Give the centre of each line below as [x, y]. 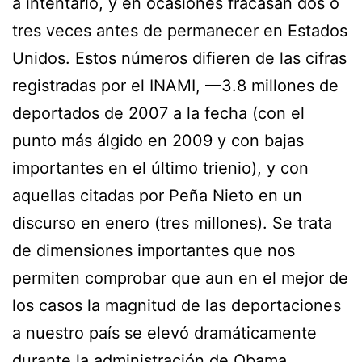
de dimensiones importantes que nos [154, 250]
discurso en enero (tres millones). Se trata [172, 223]
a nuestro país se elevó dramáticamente [164, 333]
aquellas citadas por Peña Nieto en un [157, 195]
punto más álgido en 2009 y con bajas [158, 140]
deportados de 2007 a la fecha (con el [158, 113]
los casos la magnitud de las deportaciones [177, 305]
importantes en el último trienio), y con [160, 168]
